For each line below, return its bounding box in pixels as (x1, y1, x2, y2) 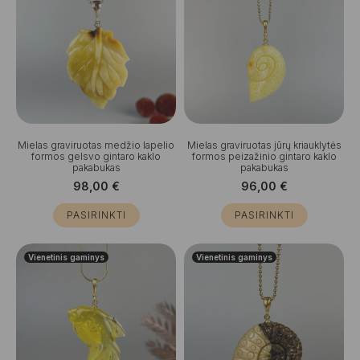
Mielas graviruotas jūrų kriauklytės (186, 138, 342, 151)
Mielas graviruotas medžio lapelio (18, 138, 174, 151)
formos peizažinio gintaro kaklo (191, 149, 337, 162)
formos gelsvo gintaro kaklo (31, 149, 161, 162)
